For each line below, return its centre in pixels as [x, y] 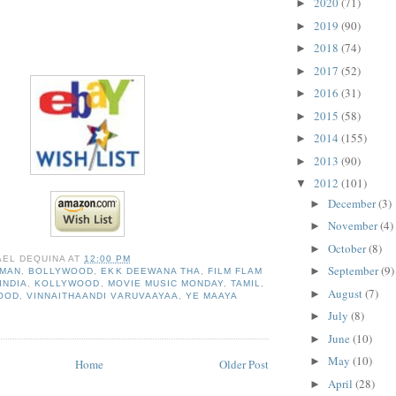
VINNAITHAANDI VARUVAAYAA [103, 295]
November [354, 226]
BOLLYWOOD [61, 270]
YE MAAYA [211, 295]
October [348, 248]
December [353, 203]
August [346, 293]
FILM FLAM [235, 270]
